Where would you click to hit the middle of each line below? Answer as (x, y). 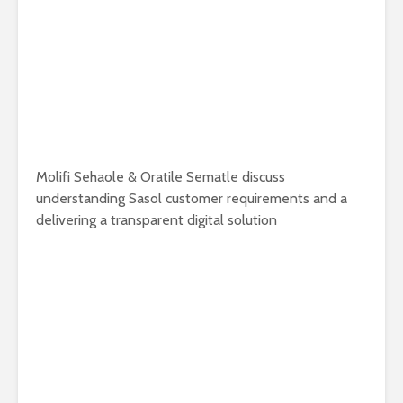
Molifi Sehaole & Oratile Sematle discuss (161, 177)
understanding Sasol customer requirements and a (192, 198)
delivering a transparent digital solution (157, 220)
